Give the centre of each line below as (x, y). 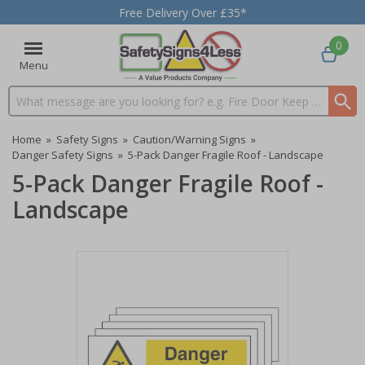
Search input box (53, 108)
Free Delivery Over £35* (182, 12)
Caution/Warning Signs (189, 139)
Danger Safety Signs (63, 155)
